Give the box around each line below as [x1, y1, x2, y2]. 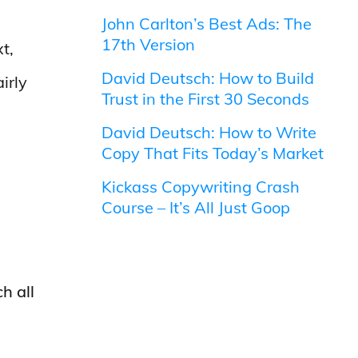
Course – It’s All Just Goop [101, 197, 291, 217]
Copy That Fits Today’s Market [101, 143, 324, 163]
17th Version [101, 34, 196, 54]
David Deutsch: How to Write [101, 122, 317, 142]
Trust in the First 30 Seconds [101, 89, 310, 109]
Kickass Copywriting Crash [101, 177, 300, 197]
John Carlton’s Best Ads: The [101, 14, 312, 34]
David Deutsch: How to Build [101, 68, 315, 88]
